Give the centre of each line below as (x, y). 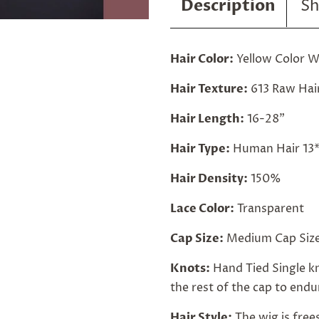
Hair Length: (207, 119)
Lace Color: (202, 209)
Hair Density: (209, 179)
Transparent (271, 209)
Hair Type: (200, 149)
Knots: (190, 268)
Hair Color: (202, 59)
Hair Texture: (209, 89)
